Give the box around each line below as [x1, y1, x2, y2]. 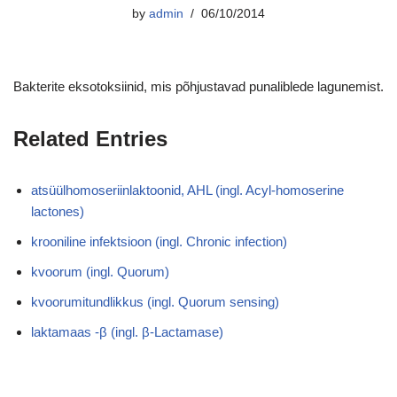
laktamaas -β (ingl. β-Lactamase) [31, 324, 223, 339]
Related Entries [13, 127, 167, 151]
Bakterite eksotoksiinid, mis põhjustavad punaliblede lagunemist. [13, 79, 384, 94]
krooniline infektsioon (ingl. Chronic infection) [31, 234, 287, 249]
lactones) [31, 204, 84, 219]
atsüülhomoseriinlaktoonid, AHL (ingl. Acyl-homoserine [31, 183, 344, 198]
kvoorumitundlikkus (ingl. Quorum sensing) [31, 294, 279, 309]
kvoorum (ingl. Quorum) [31, 264, 169, 279]
